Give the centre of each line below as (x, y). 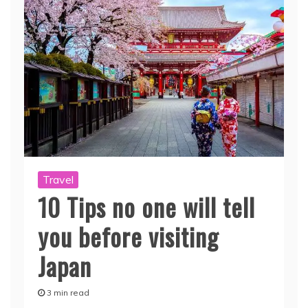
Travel (58, 179)
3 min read (68, 292)
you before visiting (128, 236)
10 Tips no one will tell (146, 206)
